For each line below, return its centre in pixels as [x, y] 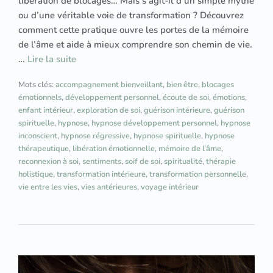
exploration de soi [108, 110]
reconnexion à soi [48, 161]
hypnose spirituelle [167, 136]
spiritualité [183, 161]
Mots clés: [37, 84]
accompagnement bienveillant [109, 84]
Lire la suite [52, 59]
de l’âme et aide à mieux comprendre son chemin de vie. [135, 44]
